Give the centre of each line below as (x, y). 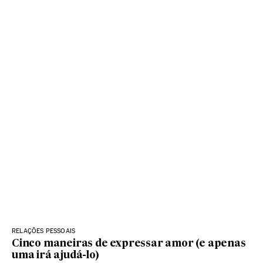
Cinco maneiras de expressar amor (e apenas (129, 244)
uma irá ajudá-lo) (55, 255)
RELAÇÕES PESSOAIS (44, 231)
